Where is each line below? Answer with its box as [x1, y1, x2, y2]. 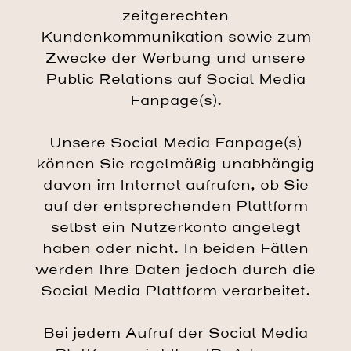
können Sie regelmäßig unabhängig [36, 155, 315, 174]
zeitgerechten [122, 7, 229, 26]
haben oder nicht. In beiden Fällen [42, 240, 309, 259]
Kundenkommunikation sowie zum [40, 28, 311, 47]
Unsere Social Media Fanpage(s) [49, 134, 302, 153]
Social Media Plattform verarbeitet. [41, 282, 310, 301]
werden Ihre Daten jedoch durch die [35, 261, 316, 280]
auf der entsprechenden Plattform [43, 197, 308, 216]
